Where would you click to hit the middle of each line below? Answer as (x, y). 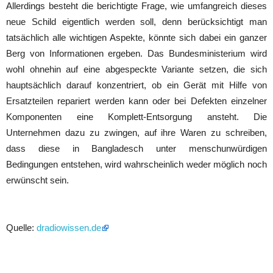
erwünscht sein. (37, 180)
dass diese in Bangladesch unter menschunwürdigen (136, 148)
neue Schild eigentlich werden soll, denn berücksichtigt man (136, 21)
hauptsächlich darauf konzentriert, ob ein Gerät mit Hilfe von (136, 85)
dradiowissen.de (69, 227)
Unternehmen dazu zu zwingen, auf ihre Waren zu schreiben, (136, 132)
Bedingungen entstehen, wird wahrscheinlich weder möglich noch (136, 164)
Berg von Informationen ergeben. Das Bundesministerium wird (136, 53)
